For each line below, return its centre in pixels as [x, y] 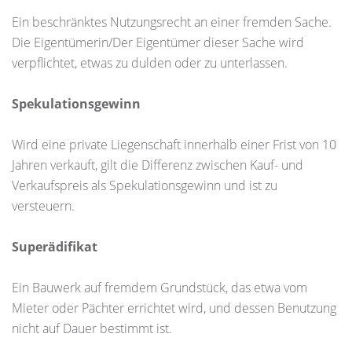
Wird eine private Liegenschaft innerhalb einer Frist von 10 [174, 145]
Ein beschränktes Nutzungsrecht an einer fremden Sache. [172, 22]
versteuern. [43, 206]
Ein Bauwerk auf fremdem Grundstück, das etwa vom [159, 288]
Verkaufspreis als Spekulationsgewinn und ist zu [145, 185]
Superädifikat [55, 247]
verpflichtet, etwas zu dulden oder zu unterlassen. [150, 63]
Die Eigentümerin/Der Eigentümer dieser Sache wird [158, 42]
